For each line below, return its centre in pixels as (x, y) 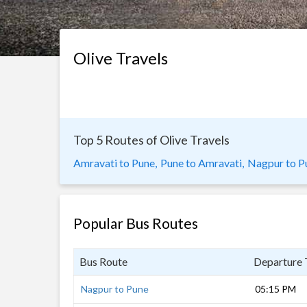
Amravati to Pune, (115, 163)
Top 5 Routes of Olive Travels (151, 140)
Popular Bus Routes (136, 223)
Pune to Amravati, (202, 163)
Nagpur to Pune (115, 289)
